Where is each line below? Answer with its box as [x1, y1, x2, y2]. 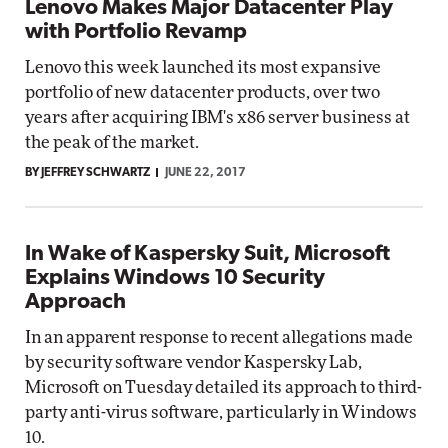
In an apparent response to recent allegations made [25, 329, 413, 346]
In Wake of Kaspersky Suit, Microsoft [25, 243, 390, 266]
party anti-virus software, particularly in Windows [25, 404, 417, 421]
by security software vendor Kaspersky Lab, [25, 354, 362, 371]
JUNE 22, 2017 [165, 167, 246, 179]
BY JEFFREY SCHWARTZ [25, 167, 150, 179]
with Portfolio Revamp [25, 21, 247, 44]
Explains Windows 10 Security [25, 267, 325, 290]
